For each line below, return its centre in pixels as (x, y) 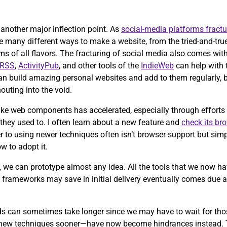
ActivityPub (39, 66)
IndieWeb (157, 66)
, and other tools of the (100, 66)
